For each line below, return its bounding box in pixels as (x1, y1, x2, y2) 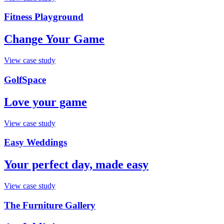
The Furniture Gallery (4, 199, 95, 210)
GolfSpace (4, 74, 46, 85)
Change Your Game (4, 32, 104, 46)
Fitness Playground (4, 11, 83, 22)
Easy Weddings (4, 137, 67, 148)
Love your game (4, 95, 87, 108)
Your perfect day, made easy (4, 158, 148, 171)
